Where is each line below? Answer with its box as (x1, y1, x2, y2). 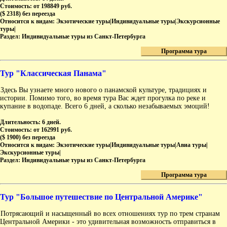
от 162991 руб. (33, 126, 72, 134)
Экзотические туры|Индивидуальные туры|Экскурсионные (56, 18, 220, 25)
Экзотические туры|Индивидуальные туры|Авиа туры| (56, 141, 208, 149)
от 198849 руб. (33, 3, 72, 10)
